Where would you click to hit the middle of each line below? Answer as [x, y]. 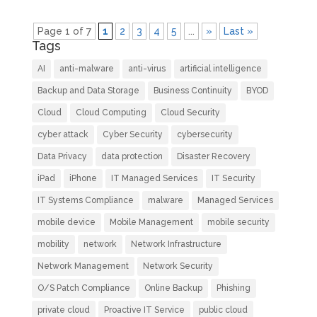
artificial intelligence [220, 68]
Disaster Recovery [213, 156]
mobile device [66, 222]
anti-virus [146, 68]
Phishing [233, 288]
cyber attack [63, 134]
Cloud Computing [111, 112]
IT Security [233, 178]
